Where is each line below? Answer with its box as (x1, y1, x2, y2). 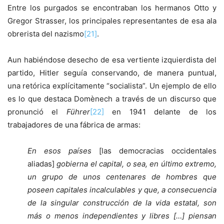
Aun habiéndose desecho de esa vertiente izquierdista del (7, 55, 216, 65)
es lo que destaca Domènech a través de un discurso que (7, 94, 216, 104)
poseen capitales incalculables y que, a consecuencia (27, 185, 216, 195)
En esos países (27, 146, 91, 156)
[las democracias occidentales (91, 146, 216, 156)
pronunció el (7, 107, 66, 117)
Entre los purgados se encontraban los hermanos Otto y (7, 3, 216, 13)
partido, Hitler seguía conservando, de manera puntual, (7, 68, 216, 78)
